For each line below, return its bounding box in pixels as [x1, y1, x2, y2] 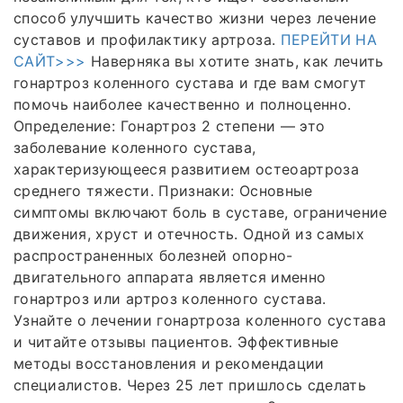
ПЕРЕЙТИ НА [280, 30, 378, 49]
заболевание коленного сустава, [13, 138, 256, 157]
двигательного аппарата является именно [13, 267, 327, 286]
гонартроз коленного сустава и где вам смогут [13, 73, 367, 92]
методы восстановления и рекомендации [13, 354, 325, 372]
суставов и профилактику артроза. [13, 30, 281, 49]
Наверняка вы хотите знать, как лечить [85, 51, 384, 70]
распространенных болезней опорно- [13, 246, 293, 264]
